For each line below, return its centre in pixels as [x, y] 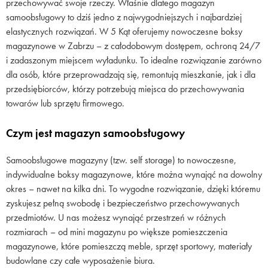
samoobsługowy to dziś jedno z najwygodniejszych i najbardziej [124, 17]
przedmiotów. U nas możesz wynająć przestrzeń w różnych [116, 217]
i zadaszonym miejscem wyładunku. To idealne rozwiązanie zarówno [134, 60]
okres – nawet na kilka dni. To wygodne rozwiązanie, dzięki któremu [133, 188]
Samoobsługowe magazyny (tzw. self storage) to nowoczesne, [121, 160]
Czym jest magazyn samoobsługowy [95, 134]
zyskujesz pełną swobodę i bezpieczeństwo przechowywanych [123, 203]
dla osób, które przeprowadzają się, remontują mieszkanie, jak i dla [131, 75]
